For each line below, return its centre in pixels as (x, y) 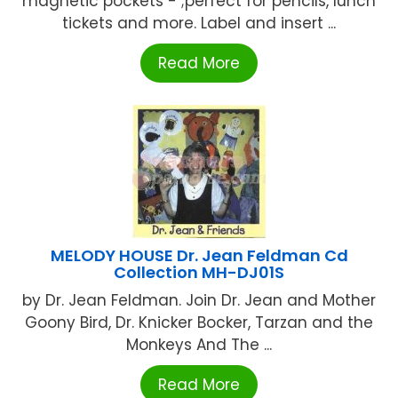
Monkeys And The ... (199, 345)
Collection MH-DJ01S (199, 273)
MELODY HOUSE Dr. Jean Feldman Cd (199, 256)
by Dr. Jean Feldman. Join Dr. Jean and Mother (199, 301)
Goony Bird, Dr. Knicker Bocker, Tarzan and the (199, 323)
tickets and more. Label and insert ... (199, 24)
